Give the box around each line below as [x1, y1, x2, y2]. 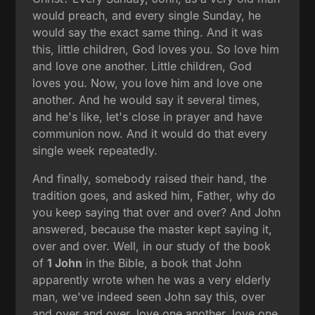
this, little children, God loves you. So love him [32, 41, 280, 56]
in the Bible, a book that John [82, 255, 242, 270]
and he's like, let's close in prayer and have [32, 109, 263, 124]
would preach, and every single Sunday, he [32, 8, 262, 22]
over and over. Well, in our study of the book [32, 238, 271, 253]
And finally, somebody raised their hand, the [32, 171, 267, 186]
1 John [47, 255, 83, 270]
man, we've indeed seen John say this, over [32, 289, 266, 304]
